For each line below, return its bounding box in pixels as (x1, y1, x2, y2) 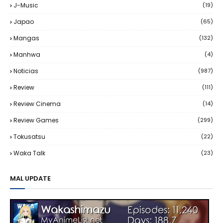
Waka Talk (13, 148, 45, 157)
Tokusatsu (13, 132, 45, 141)
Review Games (13, 115, 59, 124)
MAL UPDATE (10, 173, 51, 183)
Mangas (13, 33, 39, 42)
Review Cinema (13, 99, 61, 108)
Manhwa (13, 50, 40, 59)
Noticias (13, 66, 38, 75)
